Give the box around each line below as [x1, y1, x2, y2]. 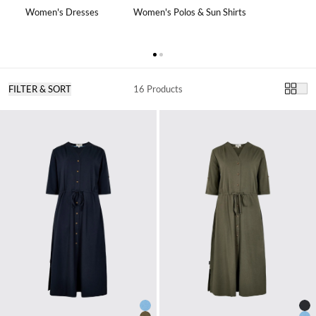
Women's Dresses [25, 6, 99, 18]
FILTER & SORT [8, 83, 71, 95]
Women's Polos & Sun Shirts [133, 6, 247, 18]
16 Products [133, 83, 183, 95]
